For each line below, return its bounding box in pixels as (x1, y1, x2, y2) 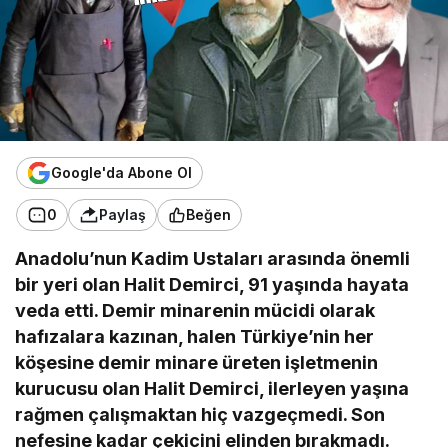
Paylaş (99, 206, 146, 224)
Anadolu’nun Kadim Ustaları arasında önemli (15, 247, 411, 269)
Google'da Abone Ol (51, 164, 192, 182)
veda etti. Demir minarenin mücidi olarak (15, 299, 376, 321)
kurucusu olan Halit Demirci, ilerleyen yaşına (15, 377, 410, 399)
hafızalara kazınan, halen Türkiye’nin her (15, 325, 375, 347)
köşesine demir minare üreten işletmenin (15, 351, 379, 373)
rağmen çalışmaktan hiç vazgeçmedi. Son (15, 403, 386, 425)
